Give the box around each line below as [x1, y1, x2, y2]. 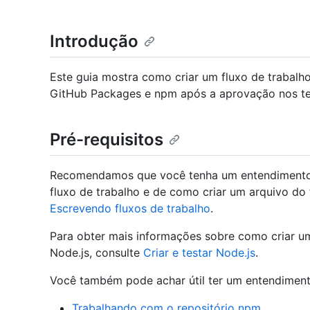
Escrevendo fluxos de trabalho [50, 201, 210, 216]
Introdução [50, 31, 138, 51]
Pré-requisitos [50, 129, 163, 150]
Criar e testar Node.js [143, 246, 255, 260]
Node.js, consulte [50, 246, 143, 260]
